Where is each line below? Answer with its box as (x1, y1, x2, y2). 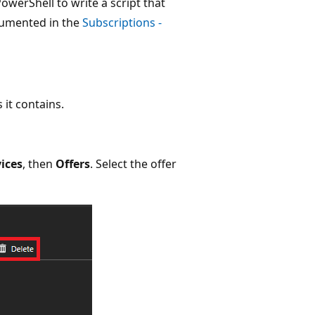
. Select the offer (90, 155, 176, 172)
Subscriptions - (82, 14, 162, 30)
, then (22, 155, 56, 172)
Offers (56, 155, 90, 172)
